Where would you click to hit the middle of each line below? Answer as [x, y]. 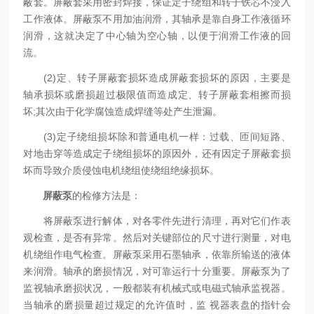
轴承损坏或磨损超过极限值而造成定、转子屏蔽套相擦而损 [157, 95]
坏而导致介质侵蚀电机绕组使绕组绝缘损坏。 [122, 170]
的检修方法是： [107, 196]
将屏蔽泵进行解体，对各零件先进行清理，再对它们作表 [157, 221]
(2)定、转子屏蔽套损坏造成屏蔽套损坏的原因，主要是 [157, 78]
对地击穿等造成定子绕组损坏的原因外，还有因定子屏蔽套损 [157, 153]
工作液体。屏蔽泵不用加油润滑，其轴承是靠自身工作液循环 [157, 19]
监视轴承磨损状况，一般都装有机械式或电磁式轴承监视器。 [157, 288]
